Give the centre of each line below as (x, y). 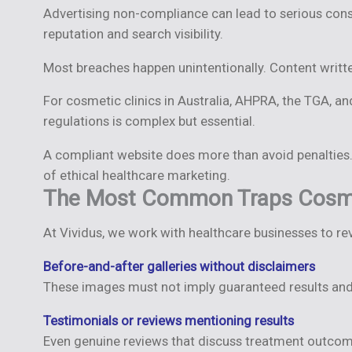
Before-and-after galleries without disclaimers (179, 267)
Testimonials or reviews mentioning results (168, 321)
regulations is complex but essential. (149, 121)
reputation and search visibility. (133, 33)
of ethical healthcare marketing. (136, 176)
